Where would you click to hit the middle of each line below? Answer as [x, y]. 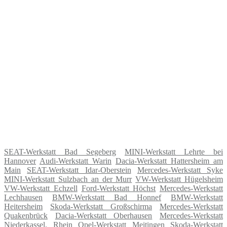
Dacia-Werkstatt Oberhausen [104, 215]
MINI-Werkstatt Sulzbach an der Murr [68, 179]
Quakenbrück [26, 215]
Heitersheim [23, 206]
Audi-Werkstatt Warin [75, 161]
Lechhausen [23, 197]
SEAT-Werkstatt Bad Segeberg [60, 152]
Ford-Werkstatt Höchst [119, 188]
